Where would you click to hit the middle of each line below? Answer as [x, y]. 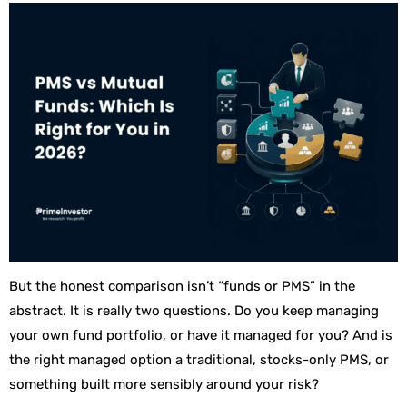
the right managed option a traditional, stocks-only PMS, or [199, 360]
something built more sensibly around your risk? [166, 385]
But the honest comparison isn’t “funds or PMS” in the [182, 287]
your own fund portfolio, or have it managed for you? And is [201, 336]
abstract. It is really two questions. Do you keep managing [194, 311]
